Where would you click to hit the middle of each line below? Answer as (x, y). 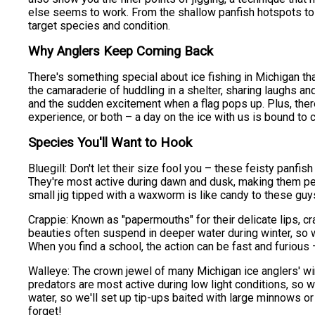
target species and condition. (99, 25)
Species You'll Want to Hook (110, 142)
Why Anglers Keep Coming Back (121, 51)
